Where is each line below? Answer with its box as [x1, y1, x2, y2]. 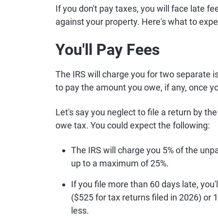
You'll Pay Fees [55, 40, 160, 59]
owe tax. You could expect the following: [55, 120, 210, 130]
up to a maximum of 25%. [71, 158, 169, 168]
